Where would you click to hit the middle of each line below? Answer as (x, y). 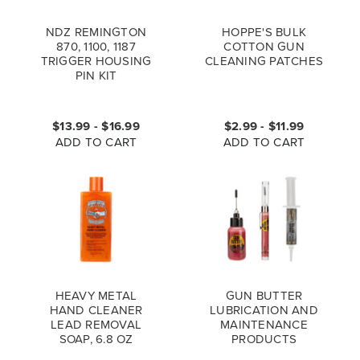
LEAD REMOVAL (96, 324)
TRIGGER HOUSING (96, 61)
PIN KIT (96, 76)
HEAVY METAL (96, 295)
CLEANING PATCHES (264, 61)
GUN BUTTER (264, 295)
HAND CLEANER (96, 309)
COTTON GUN (264, 47)
